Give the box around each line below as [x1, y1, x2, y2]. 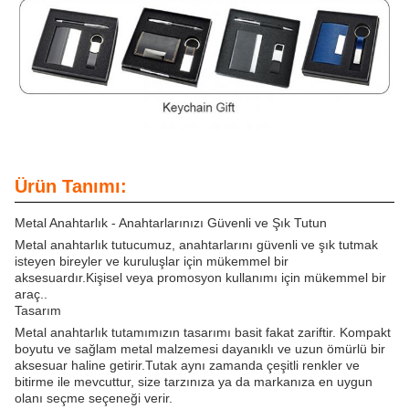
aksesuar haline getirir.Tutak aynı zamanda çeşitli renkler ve [15, 358, 360, 373]
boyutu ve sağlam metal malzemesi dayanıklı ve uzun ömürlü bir [15, 341, 385, 357]
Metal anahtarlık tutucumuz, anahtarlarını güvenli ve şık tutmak [15, 237, 378, 253]
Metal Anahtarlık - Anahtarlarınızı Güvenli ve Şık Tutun [15, 215, 327, 231]
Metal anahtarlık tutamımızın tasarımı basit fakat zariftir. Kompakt [15, 325, 391, 341]
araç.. [15, 287, 47, 302]
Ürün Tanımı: [15, 176, 127, 197]
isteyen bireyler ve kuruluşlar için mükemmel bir [15, 254, 288, 269]
